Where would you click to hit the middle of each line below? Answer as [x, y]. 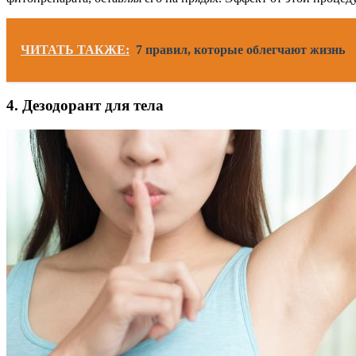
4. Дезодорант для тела [85, 105]
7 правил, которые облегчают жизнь [240, 50]
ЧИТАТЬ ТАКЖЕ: [75, 50]
